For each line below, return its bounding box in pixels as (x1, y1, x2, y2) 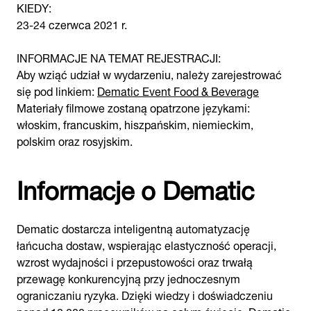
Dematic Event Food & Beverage (97, 79, 259, 101)
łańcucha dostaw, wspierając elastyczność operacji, (17, 233, 276, 255)
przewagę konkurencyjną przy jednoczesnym (17, 267, 240, 288)
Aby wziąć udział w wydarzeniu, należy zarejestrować (17, 62, 282, 84)
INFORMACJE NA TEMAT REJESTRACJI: (17, 46, 221, 67)
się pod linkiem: (17, 79, 97, 101)
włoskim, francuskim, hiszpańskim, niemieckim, (17, 112, 253, 134)
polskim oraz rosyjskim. (17, 129, 133, 151)
